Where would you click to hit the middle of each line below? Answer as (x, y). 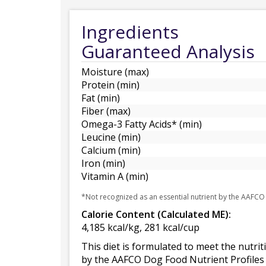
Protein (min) (110, 85)
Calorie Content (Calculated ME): (156, 214)
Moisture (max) (115, 72)
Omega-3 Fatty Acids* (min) (142, 124)
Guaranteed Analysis (168, 51)
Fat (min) (101, 98)
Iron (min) (103, 163)
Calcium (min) (111, 150)
